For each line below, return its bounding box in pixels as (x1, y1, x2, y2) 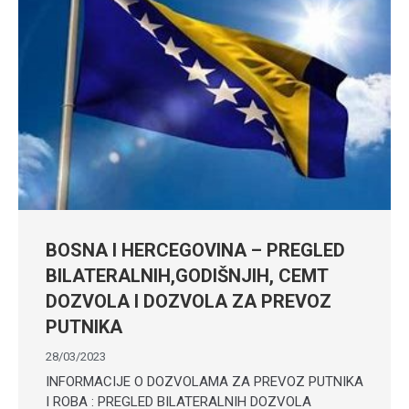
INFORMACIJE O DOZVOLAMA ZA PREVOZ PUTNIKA (46, 373, 363, 391)
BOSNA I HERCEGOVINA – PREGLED (46, 239, 345, 262)
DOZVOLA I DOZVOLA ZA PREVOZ (46, 290, 331, 313)
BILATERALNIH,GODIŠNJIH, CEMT (46, 265, 328, 288)
